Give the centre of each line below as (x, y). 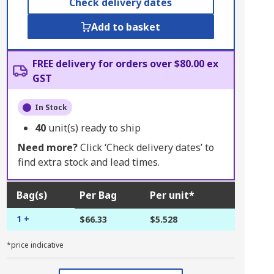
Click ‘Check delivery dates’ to (146, 147)
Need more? (47, 147)
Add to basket (125, 27)
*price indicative (35, 245)
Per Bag (98, 195)
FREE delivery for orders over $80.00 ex (125, 64)
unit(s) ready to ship (94, 128)
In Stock (51, 107)
